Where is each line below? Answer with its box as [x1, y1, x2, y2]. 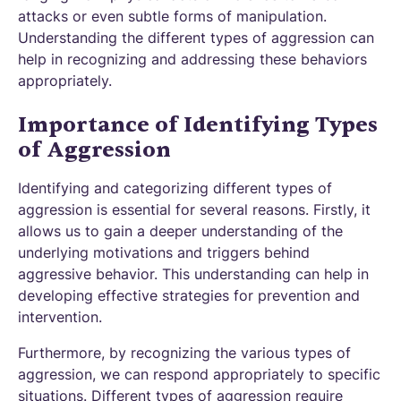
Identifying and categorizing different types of [18, 179, 332, 197]
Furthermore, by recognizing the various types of [18, 344, 351, 362]
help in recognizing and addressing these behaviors [18, 50, 367, 68]
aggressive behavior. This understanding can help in [18, 265, 369, 283]
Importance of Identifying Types [18, 111, 378, 139]
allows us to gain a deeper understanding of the [18, 222, 343, 240]
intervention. [18, 308, 102, 326]
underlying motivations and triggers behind [18, 243, 310, 261]
